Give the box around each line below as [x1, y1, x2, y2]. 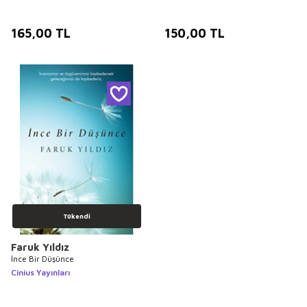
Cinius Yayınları [11, 267, 70, 278]
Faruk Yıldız [11, 241, 69, 254]
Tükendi [63, 212, 90, 221]
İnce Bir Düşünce [11, 254, 74, 265]
